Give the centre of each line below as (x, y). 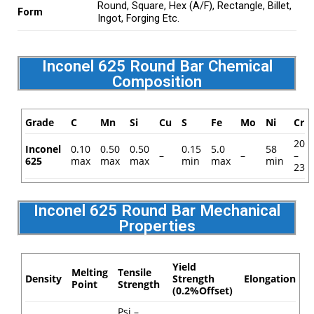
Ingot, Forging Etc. (139, 18)
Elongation (269, 279)
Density (43, 279)
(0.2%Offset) (202, 291)
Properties (157, 225)
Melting (89, 272)
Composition (157, 81)
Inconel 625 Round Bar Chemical (157, 66)
